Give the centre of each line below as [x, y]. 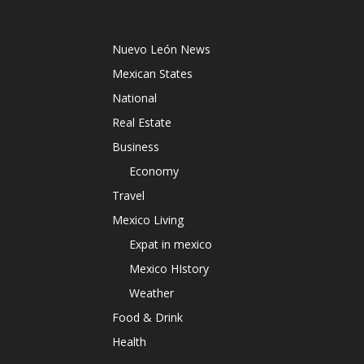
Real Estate [142, 122]
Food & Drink [147, 317]
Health [129, 342]
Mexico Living [148, 220]
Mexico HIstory [169, 269]
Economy [154, 171]
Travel [128, 195]
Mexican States [152, 74]
